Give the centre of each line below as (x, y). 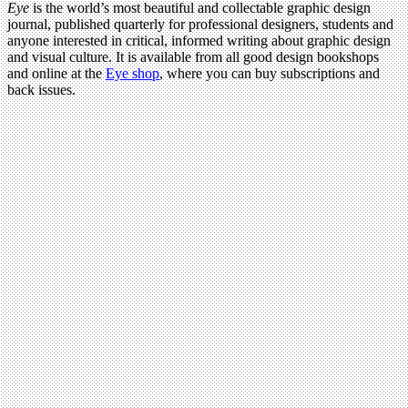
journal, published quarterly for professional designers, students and (200, 25)
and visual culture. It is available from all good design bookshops (193, 57)
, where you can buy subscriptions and (270, 74)
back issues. (41, 90)
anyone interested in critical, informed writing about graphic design (199, 41)
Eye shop (133, 74)
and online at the (56, 74)
